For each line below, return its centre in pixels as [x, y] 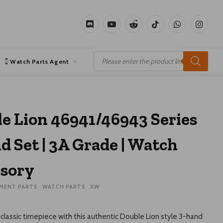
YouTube [124, 28]
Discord [101, 28]
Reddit [143, 28]
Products [106, 54]
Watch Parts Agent [40, 61]
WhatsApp [193, 28]
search [103, 60]
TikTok [165, 28]
